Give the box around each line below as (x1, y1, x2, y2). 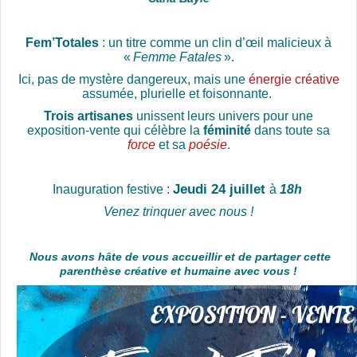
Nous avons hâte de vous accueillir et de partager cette (29, 249, 331, 263)
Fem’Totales (25, 35, 102, 49)
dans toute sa (251, 123, 330, 137)
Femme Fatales (132, 49, 222, 64)
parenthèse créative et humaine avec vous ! (60, 264, 297, 277)
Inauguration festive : (49, 182, 173, 196)
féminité (203, 123, 251, 137)
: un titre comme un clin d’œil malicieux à (102, 35, 331, 49)
